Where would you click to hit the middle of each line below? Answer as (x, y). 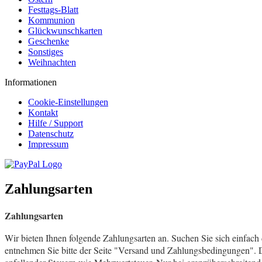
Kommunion (51, 20)
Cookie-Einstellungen (68, 102)
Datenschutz (51, 134)
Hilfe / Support (56, 123)
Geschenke (49, 41)
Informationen (31, 82)
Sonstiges (46, 52)
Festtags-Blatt (53, 10)
